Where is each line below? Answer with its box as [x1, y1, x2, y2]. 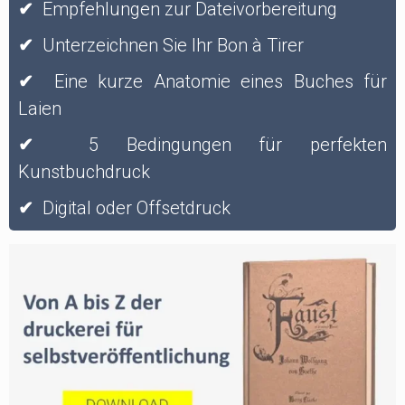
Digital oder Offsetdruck [42, 197, 231, 220]
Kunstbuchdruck [18, 161, 150, 184]
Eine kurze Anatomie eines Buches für [53, 71, 388, 93]
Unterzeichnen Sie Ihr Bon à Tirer [42, 34, 304, 57]
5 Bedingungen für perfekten [89, 134, 388, 156]
